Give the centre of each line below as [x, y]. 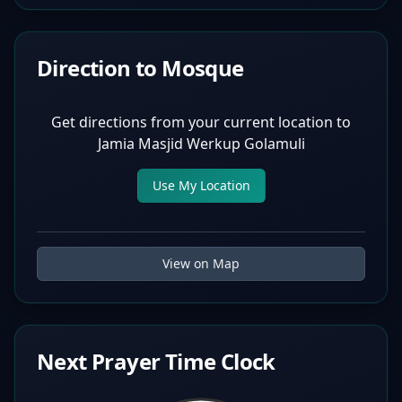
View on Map [201, 263]
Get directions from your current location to [201, 122]
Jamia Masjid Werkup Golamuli [201, 144]
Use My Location [201, 185]
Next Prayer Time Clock [156, 361]
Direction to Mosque [140, 68]
